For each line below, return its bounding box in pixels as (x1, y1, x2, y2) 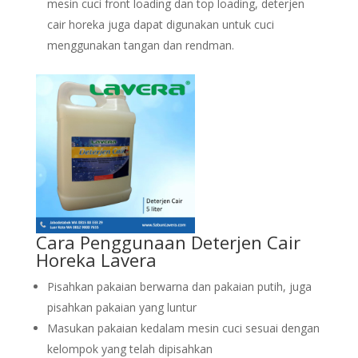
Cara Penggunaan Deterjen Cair (35, 230, 300, 254)
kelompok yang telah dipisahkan (46, 341, 213, 356)
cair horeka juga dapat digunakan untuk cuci (46, 17, 274, 32)
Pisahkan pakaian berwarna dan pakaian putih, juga (46, 279, 312, 294)
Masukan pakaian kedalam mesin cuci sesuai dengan (46, 320, 320, 336)
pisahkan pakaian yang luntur (46, 300, 197, 315)
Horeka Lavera (35, 248, 157, 272)
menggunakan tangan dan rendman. (46, 38, 234, 53)
